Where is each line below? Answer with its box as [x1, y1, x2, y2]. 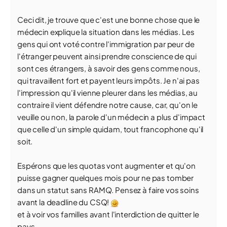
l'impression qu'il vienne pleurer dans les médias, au [17, 88, 198, 97]
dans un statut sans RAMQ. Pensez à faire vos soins [17, 185, 199, 195]
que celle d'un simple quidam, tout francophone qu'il [17, 124, 204, 134]
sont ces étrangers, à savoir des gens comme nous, [17, 63, 200, 73]
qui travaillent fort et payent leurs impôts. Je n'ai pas [17, 75, 200, 85]
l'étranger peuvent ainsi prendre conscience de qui [17, 51, 197, 61]
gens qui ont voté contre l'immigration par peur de [17, 39, 195, 49]
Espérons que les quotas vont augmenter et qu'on [17, 161, 196, 170]
